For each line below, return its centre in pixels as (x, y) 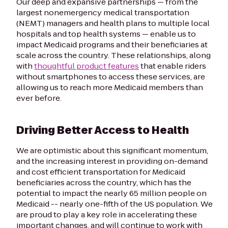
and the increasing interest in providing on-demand (112, 161)
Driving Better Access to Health (104, 130)
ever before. (39, 98)
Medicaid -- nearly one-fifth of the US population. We (115, 204)
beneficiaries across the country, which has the (104, 182)
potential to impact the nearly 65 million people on (111, 193)
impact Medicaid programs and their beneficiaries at (112, 44)
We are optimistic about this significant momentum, (112, 150)
